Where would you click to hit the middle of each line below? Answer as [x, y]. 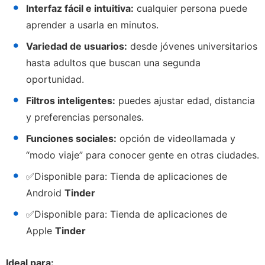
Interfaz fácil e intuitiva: [80, 8]
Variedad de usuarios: [77, 46]
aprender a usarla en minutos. [92, 25]
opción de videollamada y [176, 138]
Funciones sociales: [71, 138]
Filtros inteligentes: [71, 100]
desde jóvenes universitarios [192, 46]
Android [45, 193]
